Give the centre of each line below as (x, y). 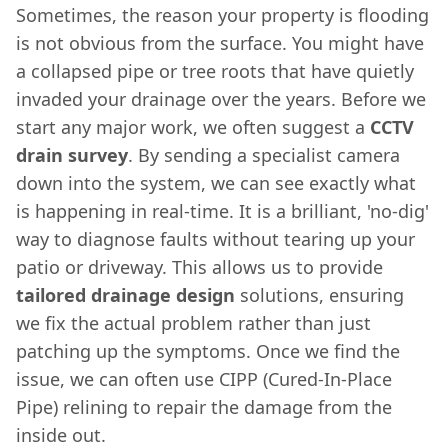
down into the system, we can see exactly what (216, 182)
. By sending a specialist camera (264, 154)
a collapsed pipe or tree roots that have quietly (215, 70)
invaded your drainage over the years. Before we (221, 98)
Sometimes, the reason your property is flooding (222, 14)
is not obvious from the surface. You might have (220, 42)
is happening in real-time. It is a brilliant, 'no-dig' (222, 210)
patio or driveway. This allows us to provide (199, 266)
